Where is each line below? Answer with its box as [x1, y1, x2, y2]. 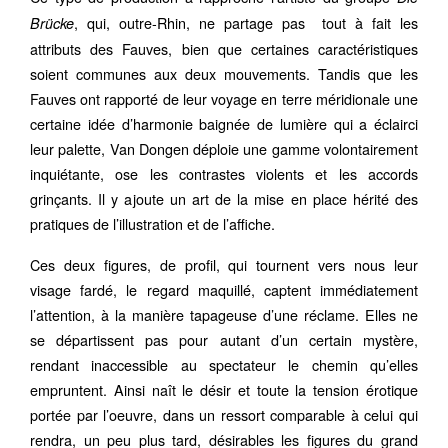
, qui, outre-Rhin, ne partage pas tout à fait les [74, 12, 418, 34]
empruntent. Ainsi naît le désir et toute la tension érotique [30, 379, 418, 401]
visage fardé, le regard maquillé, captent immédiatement [30, 279, 418, 301]
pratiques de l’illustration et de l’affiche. [30, 213, 283, 235]
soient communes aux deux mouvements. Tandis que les [30, 63, 418, 85]
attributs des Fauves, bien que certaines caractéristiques [30, 38, 418, 60]
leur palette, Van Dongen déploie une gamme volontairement [30, 138, 418, 160]
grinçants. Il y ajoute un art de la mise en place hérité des [30, 188, 418, 210]
